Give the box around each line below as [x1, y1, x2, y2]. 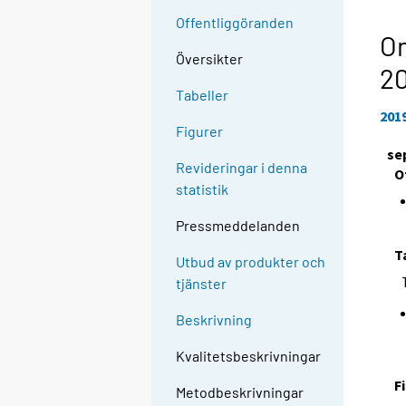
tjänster [176, 275, 227, 293]
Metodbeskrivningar [176, 383, 304, 401]
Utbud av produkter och [176, 253, 326, 271]
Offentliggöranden [176, 14, 295, 32]
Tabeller [176, 86, 229, 104]
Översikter [176, 50, 244, 68]
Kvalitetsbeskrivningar [176, 347, 322, 365]
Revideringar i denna [176, 159, 308, 177]
